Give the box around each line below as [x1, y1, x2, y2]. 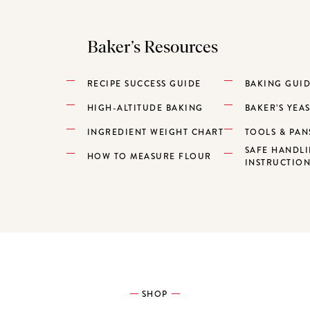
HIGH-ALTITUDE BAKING [86, 101, 203, 114]
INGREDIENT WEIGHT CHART [86, 125, 224, 138]
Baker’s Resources [86, 39, 218, 56]
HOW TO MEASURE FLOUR [86, 149, 212, 163]
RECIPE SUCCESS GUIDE [86, 77, 201, 90]
